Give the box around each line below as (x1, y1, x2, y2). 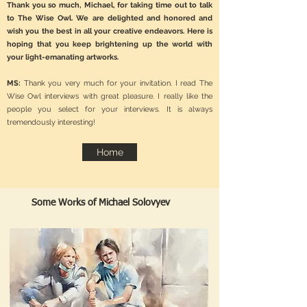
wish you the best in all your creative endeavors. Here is (7, 27, 212, 36)
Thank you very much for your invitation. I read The (23, 79, 213, 88)
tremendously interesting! (7, 118, 95, 127)
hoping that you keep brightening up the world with (7, 40, 212, 49)
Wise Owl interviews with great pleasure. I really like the (7, 92, 212, 101)
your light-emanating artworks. (7, 53, 119, 62)
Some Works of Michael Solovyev (32, 198, 170, 208)
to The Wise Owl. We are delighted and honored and (7, 14, 212, 23)
